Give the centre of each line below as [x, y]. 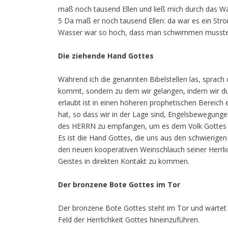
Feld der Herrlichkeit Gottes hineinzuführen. [129, 220]
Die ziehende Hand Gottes [106, 56]
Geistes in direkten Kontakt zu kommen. [124, 161]
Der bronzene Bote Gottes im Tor [119, 184]
